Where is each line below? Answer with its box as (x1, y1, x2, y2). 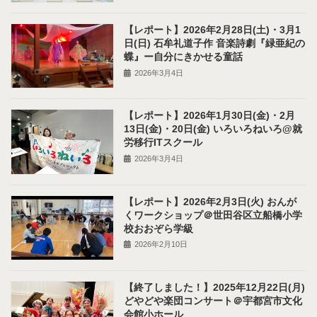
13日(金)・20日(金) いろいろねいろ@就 (124, 123, 303, 135)
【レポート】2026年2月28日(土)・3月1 (124, 24, 301, 36)
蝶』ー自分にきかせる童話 (124, 51, 243, 63)
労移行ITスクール (124, 137, 203, 149)
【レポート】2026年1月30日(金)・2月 (124, 110, 296, 122)
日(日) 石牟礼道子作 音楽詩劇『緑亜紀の (124, 38, 306, 50)
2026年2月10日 (134, 240, 188, 249)
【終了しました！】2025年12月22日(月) (124, 281, 306, 293)
